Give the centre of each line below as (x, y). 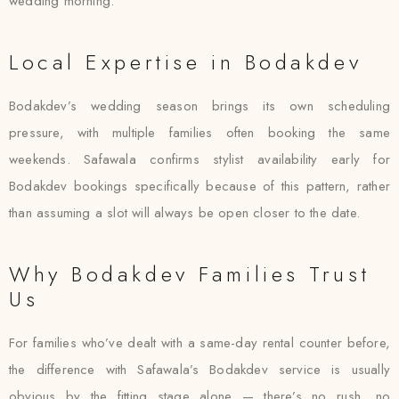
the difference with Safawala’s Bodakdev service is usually (199, 370)
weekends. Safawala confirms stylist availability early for (199, 159)
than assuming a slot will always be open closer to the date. (185, 213)
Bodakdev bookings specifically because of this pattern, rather (199, 186)
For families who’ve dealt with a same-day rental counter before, (199, 343)
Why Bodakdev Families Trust (190, 274)
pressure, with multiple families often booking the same (199, 133)
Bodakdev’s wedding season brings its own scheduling (199, 106)
